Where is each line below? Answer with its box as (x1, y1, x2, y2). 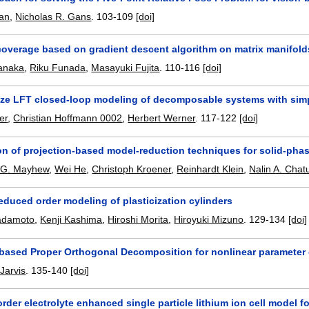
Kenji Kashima (40, 214, 103, 226)
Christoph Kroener (92, 163, 172, 175)
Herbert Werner (128, 112, 196, 124)
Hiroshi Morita (108, 214, 169, 226)
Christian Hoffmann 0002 (13, 112, 123, 124)
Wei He (54, 163, 87, 175)
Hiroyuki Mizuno (174, 214, 244, 226)
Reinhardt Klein (177, 163, 244, 175)
